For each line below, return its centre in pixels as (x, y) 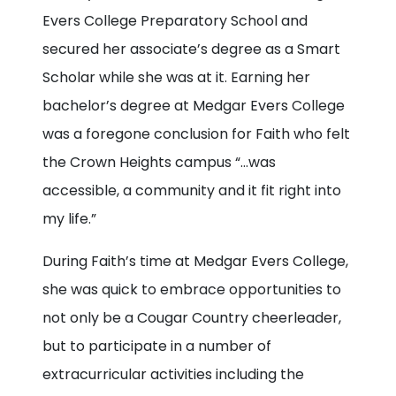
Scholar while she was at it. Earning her (176, 77)
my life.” (69, 218)
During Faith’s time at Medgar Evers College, (195, 261)
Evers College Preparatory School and (175, 20)
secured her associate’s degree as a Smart (191, 49)
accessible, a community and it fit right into (192, 190)
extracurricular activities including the (173, 374)
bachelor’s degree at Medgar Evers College (194, 105)
